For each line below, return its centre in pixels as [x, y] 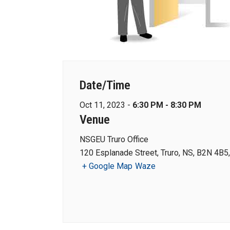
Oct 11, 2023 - [106, 105]
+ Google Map [107, 166]
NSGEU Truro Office [114, 139]
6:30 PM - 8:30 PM [167, 105]
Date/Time [105, 85]
